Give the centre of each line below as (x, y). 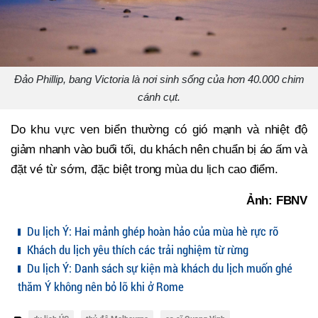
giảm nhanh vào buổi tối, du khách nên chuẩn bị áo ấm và (159, 149)
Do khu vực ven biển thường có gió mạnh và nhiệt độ (159, 129)
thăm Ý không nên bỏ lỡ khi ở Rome (101, 286)
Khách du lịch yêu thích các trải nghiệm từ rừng (136, 249)
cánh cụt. (159, 97)
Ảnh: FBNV (276, 200)
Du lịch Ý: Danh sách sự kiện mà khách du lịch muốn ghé (158, 268)
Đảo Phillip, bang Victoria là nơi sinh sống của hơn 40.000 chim (159, 79)
